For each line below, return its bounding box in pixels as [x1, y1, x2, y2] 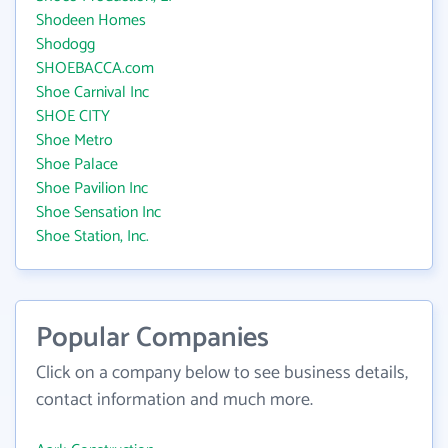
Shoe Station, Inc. [36, 223, 149, 250]
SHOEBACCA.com [36, 55, 154, 82]
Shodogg [36, 31, 95, 58]
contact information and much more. [36, 385, 313, 415]
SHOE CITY [36, 103, 110, 130]
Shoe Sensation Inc [36, 199, 161, 226]
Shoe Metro [36, 127, 113, 154]
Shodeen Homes [36, 7, 146, 34]
